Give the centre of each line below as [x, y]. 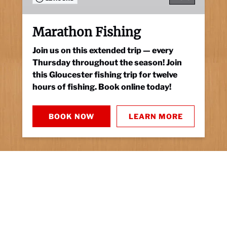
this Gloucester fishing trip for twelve [105, 75]
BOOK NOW [71, 116]
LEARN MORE [156, 116]
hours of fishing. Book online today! [102, 87]
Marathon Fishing [87, 32]
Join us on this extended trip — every [103, 50]
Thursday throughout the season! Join [107, 63]
